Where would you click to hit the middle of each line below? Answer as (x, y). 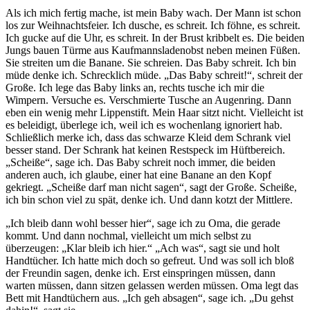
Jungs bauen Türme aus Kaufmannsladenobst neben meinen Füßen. (153, 51)
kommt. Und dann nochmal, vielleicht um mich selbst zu (128, 236)
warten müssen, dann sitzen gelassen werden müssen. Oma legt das (152, 286)
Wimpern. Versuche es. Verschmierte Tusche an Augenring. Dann (148, 100)
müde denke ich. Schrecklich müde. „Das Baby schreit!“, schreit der (154, 75)
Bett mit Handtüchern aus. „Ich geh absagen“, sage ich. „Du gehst (149, 298)
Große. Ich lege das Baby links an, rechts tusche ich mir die (135, 88)
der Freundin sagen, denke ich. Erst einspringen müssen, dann (140, 273)
